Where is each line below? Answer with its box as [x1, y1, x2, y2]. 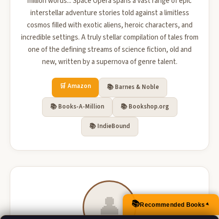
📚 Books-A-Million [50, 102, 104, 111]
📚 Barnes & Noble [107, 83, 159, 91]
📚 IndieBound [89, 122, 130, 131]
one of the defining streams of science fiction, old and [27, 44, 192, 55]
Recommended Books [140, 201, 205, 208]
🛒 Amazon [60, 82, 91, 90]
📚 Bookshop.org [120, 102, 169, 111]
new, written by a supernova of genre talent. [42, 57, 177, 67]
